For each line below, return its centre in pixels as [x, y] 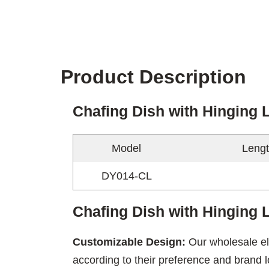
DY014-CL [126, 176]
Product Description [153, 77]
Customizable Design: [130, 242]
